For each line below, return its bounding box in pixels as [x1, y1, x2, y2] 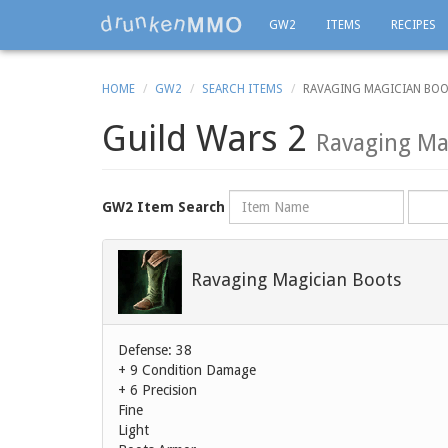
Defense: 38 [118, 342, 192, 358]
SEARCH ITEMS [202, 82, 283, 96]
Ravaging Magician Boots [191, 268, 402, 290]
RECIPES [391, 18, 436, 32]
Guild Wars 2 [102, 117, 316, 160]
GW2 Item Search [102, 199, 225, 215]
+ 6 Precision [118, 382, 197, 398]
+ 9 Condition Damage [118, 362, 256, 378]
